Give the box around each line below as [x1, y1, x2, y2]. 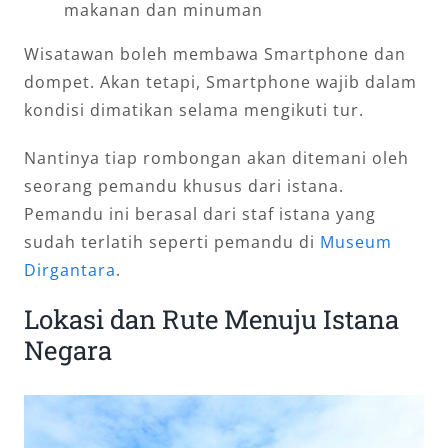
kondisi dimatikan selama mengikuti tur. [24, 99, 364, 122]
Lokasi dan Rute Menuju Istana [24, 302, 399, 337]
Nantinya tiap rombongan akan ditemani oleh [24, 147, 409, 170]
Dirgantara [24, 259, 116, 282]
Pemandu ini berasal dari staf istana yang [24, 203, 376, 226]
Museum [320, 231, 392, 254]
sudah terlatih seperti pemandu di [24, 231, 320, 254]
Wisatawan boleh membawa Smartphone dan [24, 43, 406, 66]
